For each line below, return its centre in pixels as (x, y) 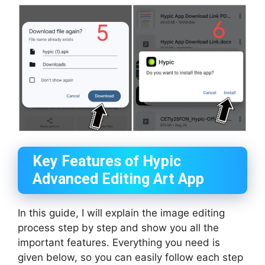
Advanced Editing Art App (118, 179)
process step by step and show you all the (118, 228)
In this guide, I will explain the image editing (121, 213)
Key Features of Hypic (107, 161)
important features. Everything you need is (119, 243)
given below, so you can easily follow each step (130, 258)
